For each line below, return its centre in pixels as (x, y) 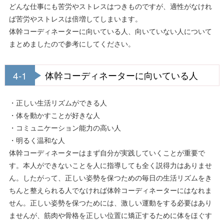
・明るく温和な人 (37, 140)
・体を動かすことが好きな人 (54, 115)
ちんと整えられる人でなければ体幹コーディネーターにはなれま (110, 190)
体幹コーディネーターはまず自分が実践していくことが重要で (107, 152)
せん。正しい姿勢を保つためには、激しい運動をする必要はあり (110, 202)
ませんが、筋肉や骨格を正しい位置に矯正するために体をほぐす (110, 215)
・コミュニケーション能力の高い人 (65, 127)
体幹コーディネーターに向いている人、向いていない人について (110, 31)
